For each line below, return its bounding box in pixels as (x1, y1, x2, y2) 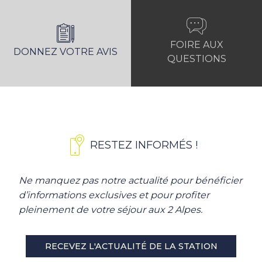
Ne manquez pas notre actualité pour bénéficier (18, 175, 242, 187)
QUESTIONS (167, 53, 226, 64)
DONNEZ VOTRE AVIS (13, 46, 118, 57)
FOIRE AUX (170, 39, 223, 50)
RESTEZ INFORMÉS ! (90, 138, 198, 151)
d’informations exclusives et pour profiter (18, 189, 209, 201)
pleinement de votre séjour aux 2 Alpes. (18, 204, 202, 216)
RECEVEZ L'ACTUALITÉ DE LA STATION (44, 241, 218, 252)
